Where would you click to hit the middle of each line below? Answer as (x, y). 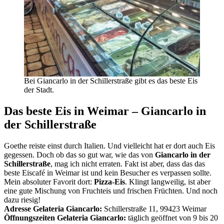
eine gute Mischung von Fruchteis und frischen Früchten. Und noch (111, 190)
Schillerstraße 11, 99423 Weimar (154, 208)
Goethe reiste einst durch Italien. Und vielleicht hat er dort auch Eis (109, 145)
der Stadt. (39, 90)
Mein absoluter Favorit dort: (49, 181)
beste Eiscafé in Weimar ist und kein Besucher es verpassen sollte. (108, 172)
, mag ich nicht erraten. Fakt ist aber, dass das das (128, 163)
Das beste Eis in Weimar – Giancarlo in (105, 111)
